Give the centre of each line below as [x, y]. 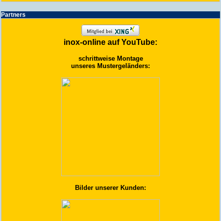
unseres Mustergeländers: [110, 66]
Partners [13, 15]
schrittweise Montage [110, 58]
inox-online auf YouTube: [110, 42]
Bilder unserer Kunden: [110, 188]
